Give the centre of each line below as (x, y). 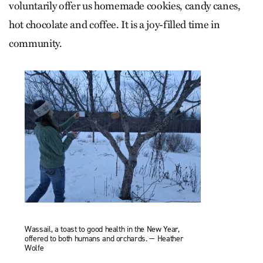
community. (37, 43)
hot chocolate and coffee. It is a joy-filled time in (114, 24)
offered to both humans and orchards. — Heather (104, 238)
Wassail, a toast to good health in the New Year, (102, 229)
